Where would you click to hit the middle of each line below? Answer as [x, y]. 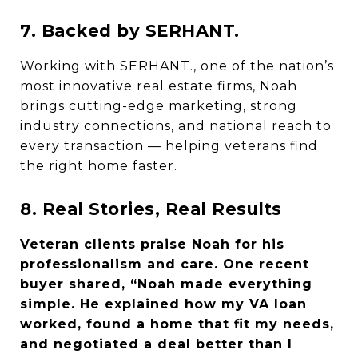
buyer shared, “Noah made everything [166, 284]
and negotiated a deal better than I [156, 344]
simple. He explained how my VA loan [163, 304]
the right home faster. [99, 166]
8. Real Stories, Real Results [151, 209]
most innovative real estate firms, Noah [159, 86]
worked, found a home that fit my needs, [177, 324]
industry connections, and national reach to [176, 126]
